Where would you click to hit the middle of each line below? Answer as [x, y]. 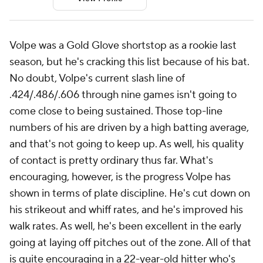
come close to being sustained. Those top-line [116, 112]
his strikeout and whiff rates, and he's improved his [126, 210]
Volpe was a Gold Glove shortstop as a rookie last [123, 46]
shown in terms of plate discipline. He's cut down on [130, 194]
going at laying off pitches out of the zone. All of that [130, 243]
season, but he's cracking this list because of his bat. [129, 62]
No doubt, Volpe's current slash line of [97, 79]
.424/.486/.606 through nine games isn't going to [123, 95]
